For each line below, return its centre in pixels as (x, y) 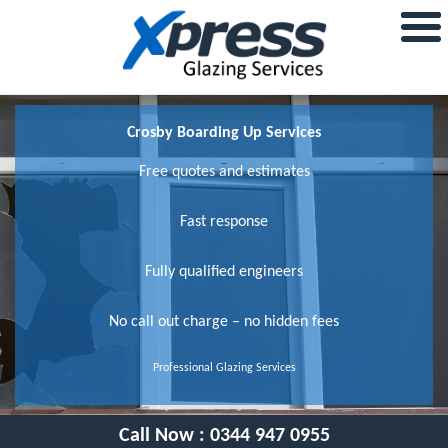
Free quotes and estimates (224, 171)
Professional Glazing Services (224, 367)
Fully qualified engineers (224, 271)
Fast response (224, 221)
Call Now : (164, 435)
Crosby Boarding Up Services (224, 132)
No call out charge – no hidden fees (224, 321)
